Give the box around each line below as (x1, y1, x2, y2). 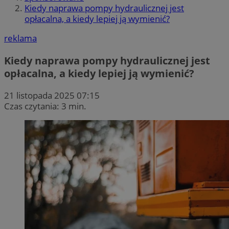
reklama (4, 32, 37, 44)
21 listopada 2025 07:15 (4, 89, 100, 101)
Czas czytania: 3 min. (4, 100, 86, 112)
